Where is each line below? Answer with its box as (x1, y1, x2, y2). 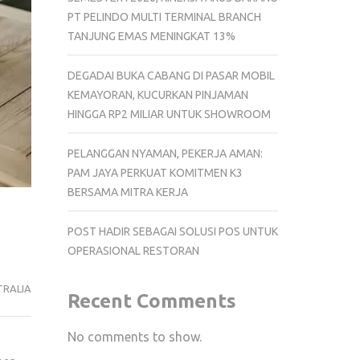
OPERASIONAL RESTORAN (67, 243, 199, 257)
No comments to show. (67, 329, 202, 344)
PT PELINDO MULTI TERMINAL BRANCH (67, 10, 261, 23)
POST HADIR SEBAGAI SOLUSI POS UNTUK (67, 224, 278, 238)
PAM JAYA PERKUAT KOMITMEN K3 (67, 166, 243, 179)
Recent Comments (67, 289, 236, 312)
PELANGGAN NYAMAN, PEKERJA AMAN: (67, 146, 263, 160)
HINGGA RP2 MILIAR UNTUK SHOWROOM (67, 107, 271, 121)
